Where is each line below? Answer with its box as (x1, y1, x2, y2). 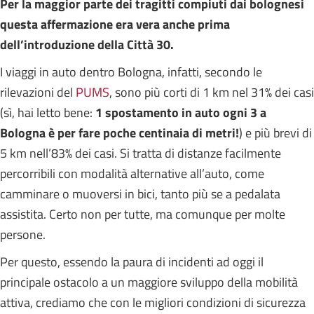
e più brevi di (243, 123, 312, 143)
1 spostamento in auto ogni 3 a (95, 103, 266, 123)
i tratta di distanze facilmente (127, 144, 281, 163)
